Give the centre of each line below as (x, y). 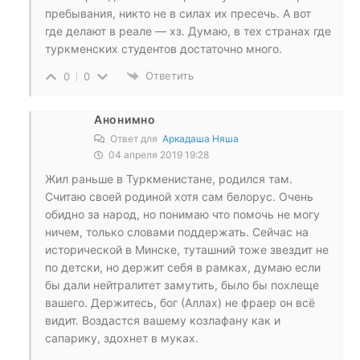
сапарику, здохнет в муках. (122, 338)
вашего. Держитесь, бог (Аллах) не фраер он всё (180, 303)
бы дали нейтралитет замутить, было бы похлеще (182, 285)
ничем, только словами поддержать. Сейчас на (177, 232)
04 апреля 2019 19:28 (157, 155)
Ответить (170, 75)
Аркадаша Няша (200, 139)
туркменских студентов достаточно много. (164, 48)
